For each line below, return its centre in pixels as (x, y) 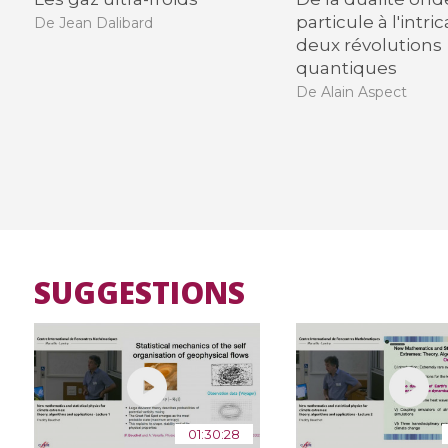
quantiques (347, 67)
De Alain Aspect (352, 92)
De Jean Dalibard (93, 23)
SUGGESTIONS (139, 293)
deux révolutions (369, 44)
